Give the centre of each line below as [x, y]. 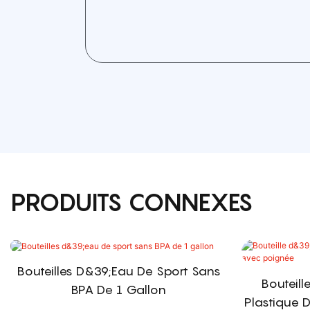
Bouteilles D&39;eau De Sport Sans [118, 271]
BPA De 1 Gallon [119, 290]
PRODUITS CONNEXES [132, 202]
